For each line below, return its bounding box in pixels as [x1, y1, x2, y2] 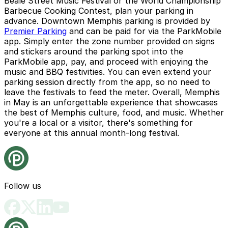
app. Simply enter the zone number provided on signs [4, 36, 215, 46]
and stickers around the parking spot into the [4, 46, 183, 56]
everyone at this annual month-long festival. [4, 127, 179, 138]
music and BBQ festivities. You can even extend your [4, 66, 211, 77]
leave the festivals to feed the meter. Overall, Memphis [4, 87, 220, 97]
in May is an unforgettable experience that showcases [4, 97, 218, 107]
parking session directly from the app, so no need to [4, 76, 210, 87]
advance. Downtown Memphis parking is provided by [4, 15, 210, 26]
